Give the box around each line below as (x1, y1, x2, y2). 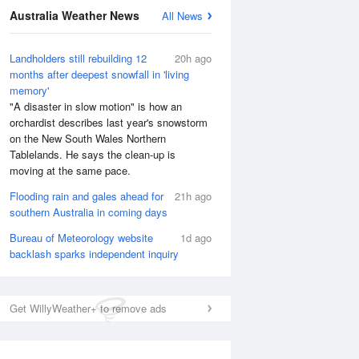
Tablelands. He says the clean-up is (10, 147, 175, 162)
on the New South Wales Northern (10, 131, 166, 146)
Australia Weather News (10, 7, 139, 23)
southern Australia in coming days (10, 204, 167, 220)
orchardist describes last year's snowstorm (10, 115, 208, 130)
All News (162, 8, 203, 23)
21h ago (175, 188, 212, 204)
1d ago (180, 230, 212, 245)
